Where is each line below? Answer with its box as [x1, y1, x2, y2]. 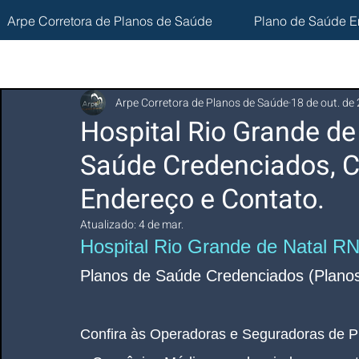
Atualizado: [80, 216, 139, 233]
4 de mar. [139, 216, 184, 233]
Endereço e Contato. [80, 179, 325, 220]
